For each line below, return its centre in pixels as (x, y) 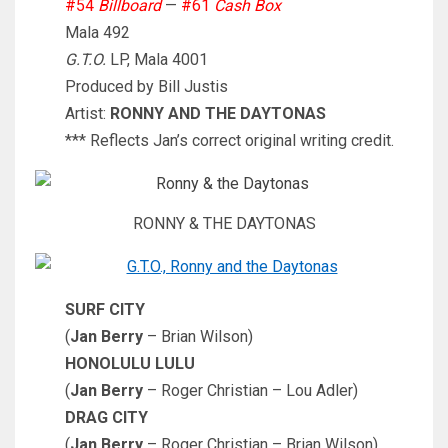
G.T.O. (85, 60)
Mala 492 (97, 33)
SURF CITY (105, 309)
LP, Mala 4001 (157, 60)
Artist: (87, 114)
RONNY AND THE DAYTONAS (218, 114)
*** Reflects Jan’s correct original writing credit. (229, 141)
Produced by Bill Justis (146, 87)
